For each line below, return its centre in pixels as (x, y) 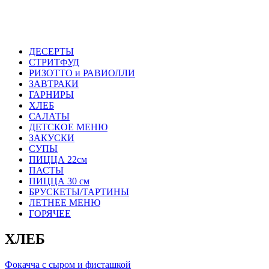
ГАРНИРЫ (51, 95)
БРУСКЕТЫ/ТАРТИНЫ (79, 192)
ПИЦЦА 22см (58, 160)
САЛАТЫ (49, 116)
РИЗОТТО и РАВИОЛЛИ (82, 73)
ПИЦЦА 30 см (59, 181)
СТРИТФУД (54, 62)
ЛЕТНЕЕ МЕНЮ (65, 203)
